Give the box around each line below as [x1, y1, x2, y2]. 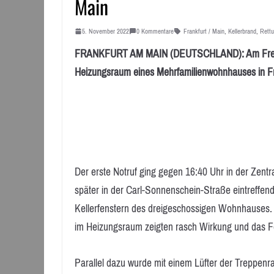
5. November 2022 [82, 24, 129, 37]
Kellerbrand [228, 24, 256, 37]
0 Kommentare [136, 24, 174, 37]
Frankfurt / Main [183, 24, 224, 37]
